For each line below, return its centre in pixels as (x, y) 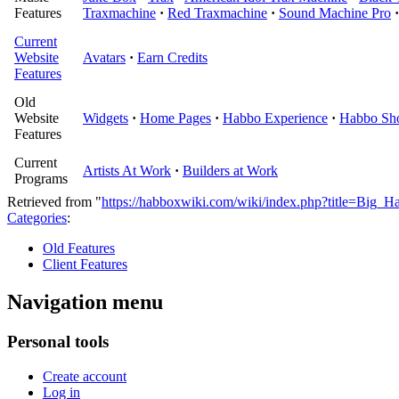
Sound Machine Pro (335, 13)
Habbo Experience (275, 118)
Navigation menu (85, 302)
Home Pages (175, 118)
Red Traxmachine (217, 13)
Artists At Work (127, 171)
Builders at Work (230, 171)
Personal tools (58, 342)
